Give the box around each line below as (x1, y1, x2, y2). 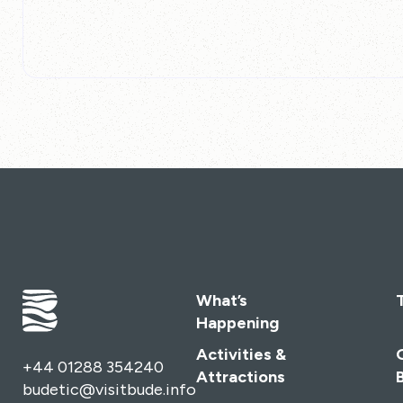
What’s (196, 291, 247, 310)
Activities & (196, 345, 286, 364)
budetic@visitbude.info (22, 380, 196, 399)
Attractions (196, 367, 285, 387)
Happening (196, 313, 279, 333)
